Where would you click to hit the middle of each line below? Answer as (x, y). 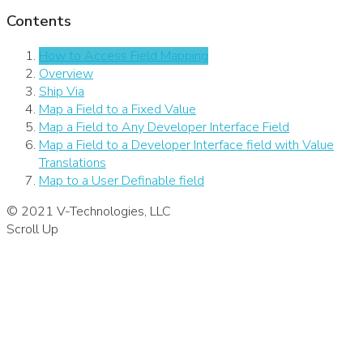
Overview (66, 73)
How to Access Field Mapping (124, 56)
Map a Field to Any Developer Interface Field (164, 127)
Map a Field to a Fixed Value (117, 109)
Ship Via (62, 91)
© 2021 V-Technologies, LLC (89, 211)
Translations (73, 162)
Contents (39, 21)
